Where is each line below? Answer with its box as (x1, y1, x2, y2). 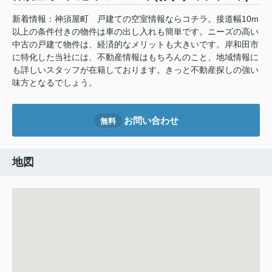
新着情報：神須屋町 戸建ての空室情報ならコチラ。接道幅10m (12, 14, 259, 24)
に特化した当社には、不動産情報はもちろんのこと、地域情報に (12, 52, 259, 63)
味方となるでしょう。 (12, 78, 97, 88)
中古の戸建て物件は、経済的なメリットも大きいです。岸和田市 (12, 39, 259, 50)
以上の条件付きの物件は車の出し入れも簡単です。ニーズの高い (12, 27, 259, 37)
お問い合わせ (123, 115, 178, 126)
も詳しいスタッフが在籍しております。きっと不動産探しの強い (12, 65, 259, 75)
